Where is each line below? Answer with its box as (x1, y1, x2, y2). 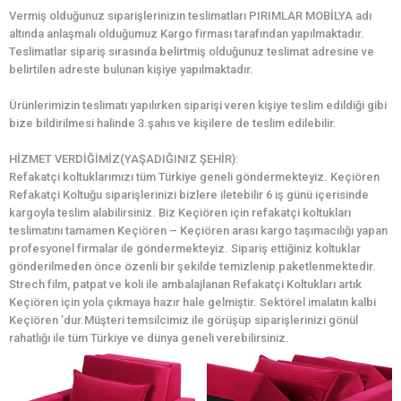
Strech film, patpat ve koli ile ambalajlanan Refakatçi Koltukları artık (9, 277, 362, 292)
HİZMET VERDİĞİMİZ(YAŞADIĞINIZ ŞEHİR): (9, 152, 238, 166)
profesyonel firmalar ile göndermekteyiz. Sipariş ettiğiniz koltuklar (9, 242, 361, 256)
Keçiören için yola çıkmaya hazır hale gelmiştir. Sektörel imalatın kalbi (9, 295, 376, 310)
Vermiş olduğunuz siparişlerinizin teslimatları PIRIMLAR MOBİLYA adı (9, 9, 371, 23)
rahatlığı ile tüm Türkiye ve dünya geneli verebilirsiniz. (9, 331, 289, 346)
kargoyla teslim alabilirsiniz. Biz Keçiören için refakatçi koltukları (9, 206, 351, 220)
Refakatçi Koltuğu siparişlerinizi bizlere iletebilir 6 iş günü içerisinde (9, 188, 369, 202)
